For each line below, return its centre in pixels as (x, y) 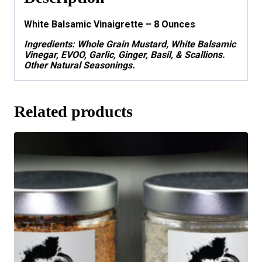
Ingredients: (49, 44)
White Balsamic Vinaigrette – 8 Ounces (110, 24)
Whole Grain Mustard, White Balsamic (155, 44)
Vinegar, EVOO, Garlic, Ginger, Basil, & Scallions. (125, 54)
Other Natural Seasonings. (80, 65)
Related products (73, 111)
